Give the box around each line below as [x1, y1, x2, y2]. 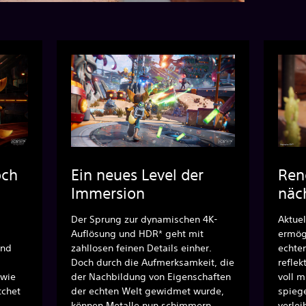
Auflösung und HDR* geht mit [71, 227, 204, 240]
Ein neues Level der [71, 165, 204, 184]
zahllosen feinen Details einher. [71, 241, 212, 254]
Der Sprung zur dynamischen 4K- [71, 212, 219, 225]
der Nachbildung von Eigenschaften [71, 270, 232, 283]
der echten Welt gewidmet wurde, [71, 284, 225, 297]
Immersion [71, 184, 145, 202]
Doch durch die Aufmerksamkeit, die [71, 255, 235, 268]
